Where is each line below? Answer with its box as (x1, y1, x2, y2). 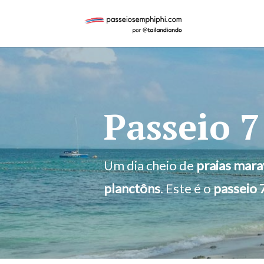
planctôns (103, 180, 160, 196)
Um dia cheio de (103, 157, 196, 173)
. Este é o (160, 180, 213, 196)
